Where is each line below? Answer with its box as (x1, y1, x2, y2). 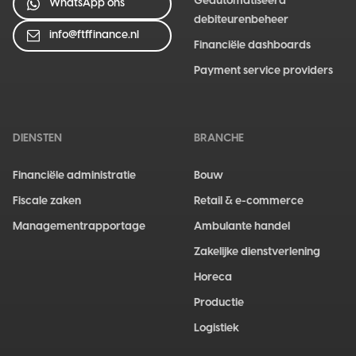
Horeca (194, 271, 232, 284)
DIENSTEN (13, 132, 62, 145)
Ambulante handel (194, 220, 290, 233)
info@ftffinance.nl (49, 29, 139, 41)
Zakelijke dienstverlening (194, 246, 320, 258)
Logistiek (194, 322, 239, 335)
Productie (194, 296, 244, 309)
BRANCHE (194, 132, 244, 145)
